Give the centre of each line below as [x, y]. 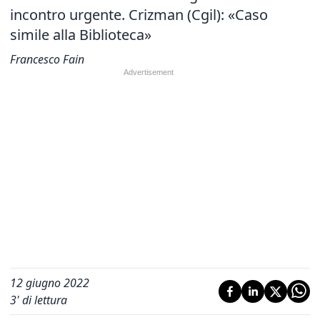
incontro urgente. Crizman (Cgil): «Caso [139, 15]
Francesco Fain [47, 59]
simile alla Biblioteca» [81, 35]
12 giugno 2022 [50, 283]
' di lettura [42, 300]
